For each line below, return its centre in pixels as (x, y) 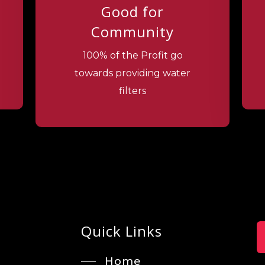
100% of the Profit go (132, 55)
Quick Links (121, 231)
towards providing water (132, 73)
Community (132, 31)
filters (132, 91)
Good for (132, 11)
